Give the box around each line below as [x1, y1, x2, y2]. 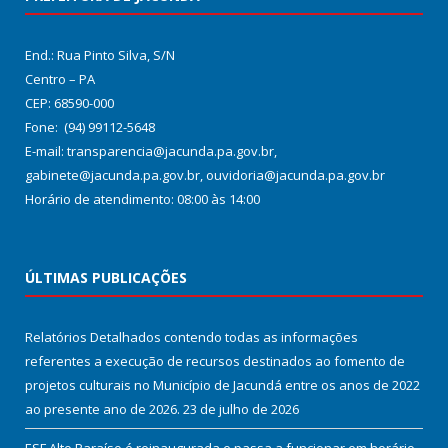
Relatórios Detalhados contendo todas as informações [25, 328, 358, 347]
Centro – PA [25, 70, 95, 89]
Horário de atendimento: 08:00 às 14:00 [25, 190, 260, 209]
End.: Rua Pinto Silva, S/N [25, 46, 175, 65]
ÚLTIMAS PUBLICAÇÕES [25, 268, 187, 288]
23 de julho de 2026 [183, 400, 299, 419]
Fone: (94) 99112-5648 [25, 118, 155, 137]
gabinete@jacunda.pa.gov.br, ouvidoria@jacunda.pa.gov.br [25, 166, 385, 185]
